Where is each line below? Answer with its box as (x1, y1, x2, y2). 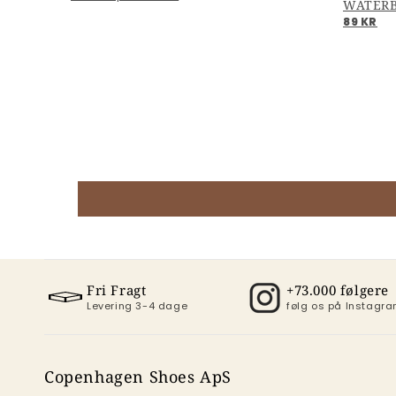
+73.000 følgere (286, 280, 389, 299)
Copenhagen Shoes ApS (44, 366, 232, 388)
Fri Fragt (87, 280, 147, 299)
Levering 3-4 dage (87, 298, 188, 313)
